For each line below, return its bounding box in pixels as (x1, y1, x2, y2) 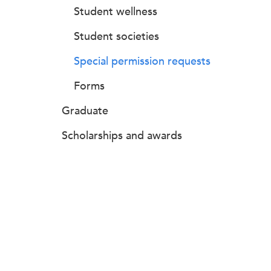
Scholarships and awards (62, 129, 182, 142)
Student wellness (74, 5, 157, 18)
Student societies (74, 30, 159, 43)
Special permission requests (74, 54, 211, 68)
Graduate (62, 104, 108, 117)
